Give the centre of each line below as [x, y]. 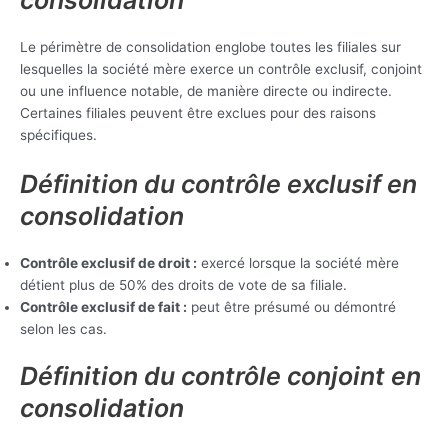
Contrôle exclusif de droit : [108, 262]
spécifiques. [58, 134]
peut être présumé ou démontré [291, 306]
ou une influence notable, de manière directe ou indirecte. [206, 90]
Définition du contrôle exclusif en [218, 183]
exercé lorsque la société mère [298, 262]
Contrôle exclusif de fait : [103, 306]
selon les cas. [63, 328]
